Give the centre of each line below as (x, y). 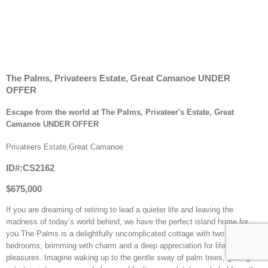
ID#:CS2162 (30, 167)
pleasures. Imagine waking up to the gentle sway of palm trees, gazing (128, 258)
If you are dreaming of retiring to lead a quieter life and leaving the (120, 210)
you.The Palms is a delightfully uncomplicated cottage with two (115, 234)
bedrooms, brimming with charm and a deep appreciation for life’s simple (131, 246)
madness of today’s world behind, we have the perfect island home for (127, 222)
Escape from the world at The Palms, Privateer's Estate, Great (120, 112)
